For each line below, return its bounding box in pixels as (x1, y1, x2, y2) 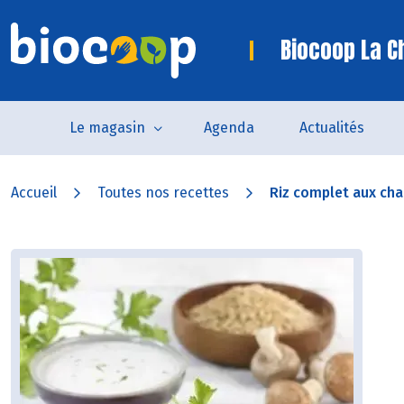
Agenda (203, 119, 254, 136)
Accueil (11, 184, 57, 201)
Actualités (298, 119, 364, 136)
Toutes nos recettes (97, 184, 229, 201)
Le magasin (69, 119, 145, 136)
